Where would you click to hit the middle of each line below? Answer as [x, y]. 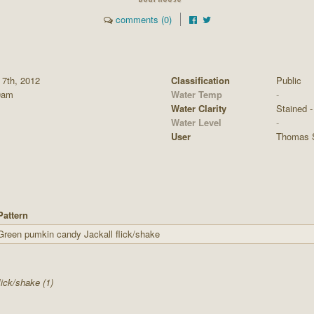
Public [289, 80]
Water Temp [197, 94]
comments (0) [143, 19]
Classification [200, 80]
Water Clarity [199, 108]
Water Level [196, 122]
